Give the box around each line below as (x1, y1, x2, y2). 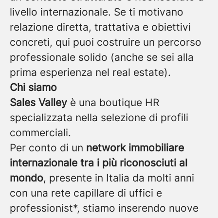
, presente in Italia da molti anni (43, 172, 194, 184)
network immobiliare (86, 142, 184, 154)
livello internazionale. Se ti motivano (10, 6, 183, 18)
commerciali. (10, 127, 71, 139)
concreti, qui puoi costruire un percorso (10, 36, 201, 48)
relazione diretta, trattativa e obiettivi (10, 21, 191, 33)
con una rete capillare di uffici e (10, 187, 162, 199)
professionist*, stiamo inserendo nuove (10, 202, 199, 214)
